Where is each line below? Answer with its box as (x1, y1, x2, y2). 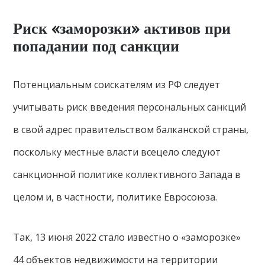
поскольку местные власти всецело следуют (13, 146, 221, 159)
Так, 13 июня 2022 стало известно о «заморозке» (13, 231, 241, 244)
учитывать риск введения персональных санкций (13, 101, 247, 114)
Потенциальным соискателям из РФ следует (13, 78, 221, 91)
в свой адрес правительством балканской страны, (13, 123, 249, 136)
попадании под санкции (13, 38, 180, 55)
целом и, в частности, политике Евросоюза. (13, 190, 218, 203)
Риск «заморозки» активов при (13, 20, 231, 37)
